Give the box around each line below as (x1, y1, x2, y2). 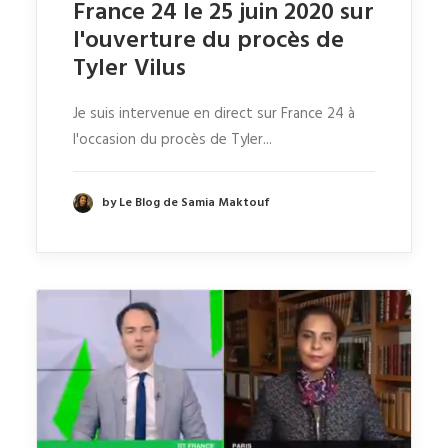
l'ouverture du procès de (73, 22, 344, 61)
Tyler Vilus (73, 50, 186, 89)
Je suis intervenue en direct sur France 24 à (73, 102, 355, 127)
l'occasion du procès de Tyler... (73, 128, 272, 153)
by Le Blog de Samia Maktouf (102, 192, 270, 213)
